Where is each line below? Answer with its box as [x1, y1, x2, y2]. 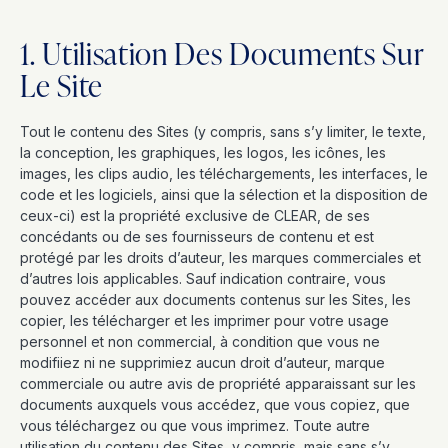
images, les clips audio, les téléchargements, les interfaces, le [20, 165, 428, 182]
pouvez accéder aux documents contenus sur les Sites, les [20, 291, 411, 308]
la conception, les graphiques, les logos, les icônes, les [20, 144, 386, 161]
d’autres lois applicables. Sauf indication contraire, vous [20, 270, 386, 287]
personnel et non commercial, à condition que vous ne [20, 333, 380, 350]
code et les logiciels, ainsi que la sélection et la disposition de [20, 186, 428, 203]
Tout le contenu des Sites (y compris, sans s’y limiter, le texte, [20, 123, 426, 140]
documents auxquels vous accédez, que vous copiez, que [20, 396, 410, 413]
